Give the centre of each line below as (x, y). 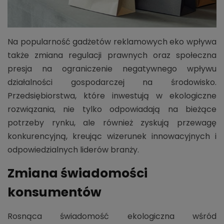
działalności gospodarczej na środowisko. (112, 82)
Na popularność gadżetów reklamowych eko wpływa (112, 41)
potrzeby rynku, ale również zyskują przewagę (112, 122)
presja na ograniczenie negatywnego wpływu (112, 68)
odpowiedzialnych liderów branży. (73, 149)
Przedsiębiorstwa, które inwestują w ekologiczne (112, 95)
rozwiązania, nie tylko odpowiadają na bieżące (112, 109)
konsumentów (54, 192)
